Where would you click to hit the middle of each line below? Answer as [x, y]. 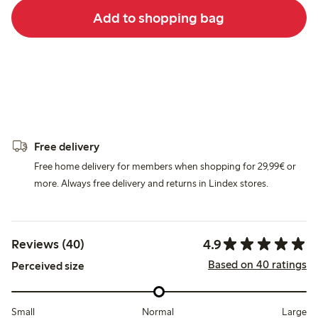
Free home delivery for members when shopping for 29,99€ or [165, 166]
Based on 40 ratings [257, 265]
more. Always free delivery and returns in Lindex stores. [151, 183]
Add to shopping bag [159, 17]
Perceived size [48, 265]
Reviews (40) [48, 245]
